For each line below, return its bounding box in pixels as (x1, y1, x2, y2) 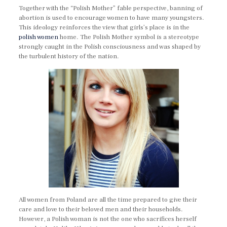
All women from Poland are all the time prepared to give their (19, 195, 198, 204)
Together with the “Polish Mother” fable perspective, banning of (19, 4, 203, 12)
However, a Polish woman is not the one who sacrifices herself (19, 214, 197, 223)
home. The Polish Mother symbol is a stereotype (58, 33, 200, 41)
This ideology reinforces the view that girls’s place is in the (19, 23, 190, 31)
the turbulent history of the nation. (19, 52, 120, 60)
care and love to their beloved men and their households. (19, 205, 183, 213)
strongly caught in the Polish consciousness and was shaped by (19, 43, 201, 51)
